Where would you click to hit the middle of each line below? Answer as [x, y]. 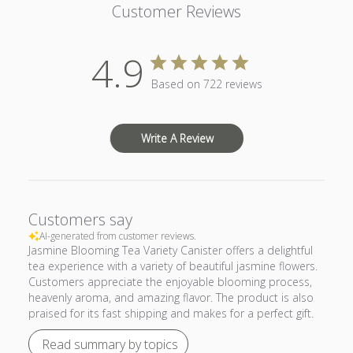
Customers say [80, 220]
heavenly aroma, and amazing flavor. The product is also [171, 298]
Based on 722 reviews [206, 84]
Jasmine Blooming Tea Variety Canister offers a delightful [170, 251]
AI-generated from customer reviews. [117, 236]
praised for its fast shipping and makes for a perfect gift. [171, 314]
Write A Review [177, 139]
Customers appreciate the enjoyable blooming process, [170, 282]
